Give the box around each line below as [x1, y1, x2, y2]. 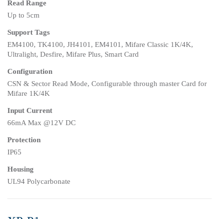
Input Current [7, 107, 52, 115]
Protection [7, 136, 41, 144]
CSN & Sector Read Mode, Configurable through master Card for [7, 80, 207, 88]
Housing [7, 165, 34, 174]
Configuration [7, 67, 52, 76]
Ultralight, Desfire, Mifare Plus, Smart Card [7, 50, 139, 59]
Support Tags [7, 28, 50, 37]
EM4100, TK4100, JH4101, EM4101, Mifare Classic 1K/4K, [7, 41, 193, 49]
